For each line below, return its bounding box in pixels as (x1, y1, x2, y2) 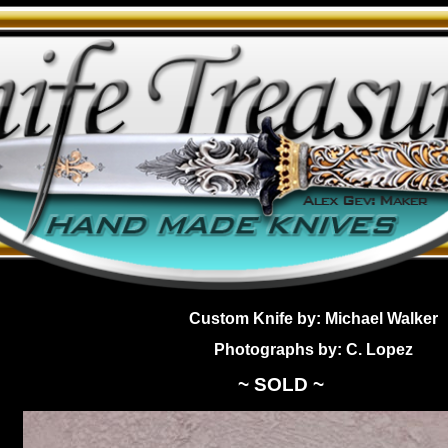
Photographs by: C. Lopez (214, 341, 414, 359)
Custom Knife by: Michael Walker (189, 310, 439, 328)
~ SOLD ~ (238, 374, 325, 396)
